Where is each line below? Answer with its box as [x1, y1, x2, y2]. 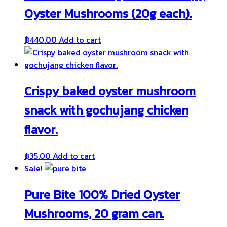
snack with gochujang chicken [24, 101, 188, 119]
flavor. [24, 120, 58, 138]
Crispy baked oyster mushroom [24, 82, 196, 100]
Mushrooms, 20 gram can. [24, 204, 164, 222]
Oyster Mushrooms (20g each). [24, 4, 192, 22]
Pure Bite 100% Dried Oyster [24, 185, 180, 203]
